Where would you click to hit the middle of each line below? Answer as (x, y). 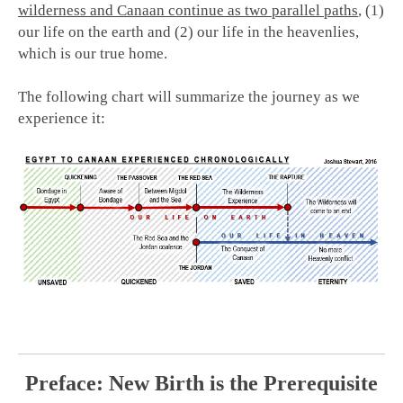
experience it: (62, 119)
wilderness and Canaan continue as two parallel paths (188, 11)
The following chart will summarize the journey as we (189, 97)
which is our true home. (93, 54)
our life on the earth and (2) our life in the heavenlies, (188, 32)
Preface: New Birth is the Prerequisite (201, 384)
